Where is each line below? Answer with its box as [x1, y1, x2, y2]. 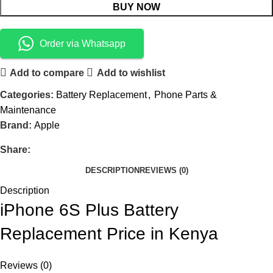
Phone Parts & [154, 90, 217, 101]
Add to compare [10, 67, 85, 78]
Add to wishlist [96, 67, 165, 78]
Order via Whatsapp [40, 38, 126, 49]
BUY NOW [113, 2, 160, 13]
